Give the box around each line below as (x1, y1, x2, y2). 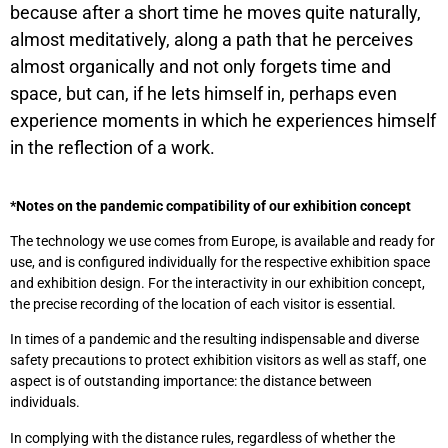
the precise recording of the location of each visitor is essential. (10, 296, 396, 313)
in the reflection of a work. (10, 137, 215, 159)
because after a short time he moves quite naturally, (10, 2, 421, 24)
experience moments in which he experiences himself (10, 110, 436, 132)
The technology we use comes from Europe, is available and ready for (10, 233, 435, 250)
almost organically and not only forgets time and (10, 56, 391, 78)
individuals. (10, 394, 80, 411)
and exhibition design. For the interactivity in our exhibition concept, (10, 275, 425, 292)
